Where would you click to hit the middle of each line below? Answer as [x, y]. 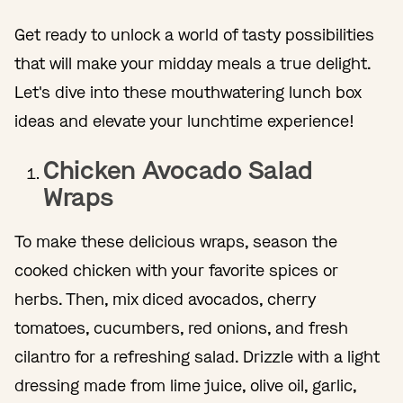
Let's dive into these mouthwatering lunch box [188, 92]
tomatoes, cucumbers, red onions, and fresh [181, 328]
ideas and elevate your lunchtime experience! [187, 121]
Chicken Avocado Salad [179, 170]
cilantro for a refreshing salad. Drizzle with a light [197, 357]
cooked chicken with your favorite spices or [176, 270]
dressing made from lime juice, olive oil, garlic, [185, 385]
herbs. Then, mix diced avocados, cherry [165, 299]
